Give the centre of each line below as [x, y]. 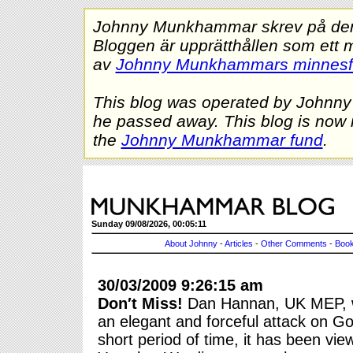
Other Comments [294, 243]
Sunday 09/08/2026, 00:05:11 [149, 223]
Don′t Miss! [140, 303]
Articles [239, 243]
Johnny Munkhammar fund [222, 139]
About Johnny [191, 243]
